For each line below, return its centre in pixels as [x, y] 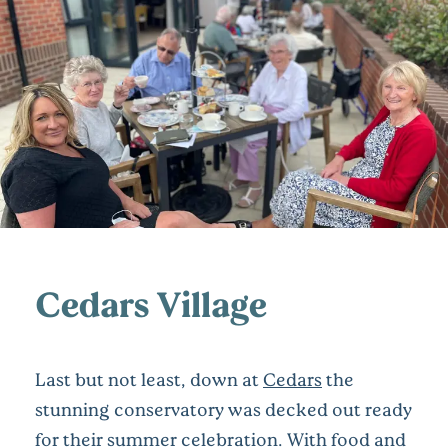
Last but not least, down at [149, 379]
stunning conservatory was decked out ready [223, 409]
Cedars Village [151, 303]
